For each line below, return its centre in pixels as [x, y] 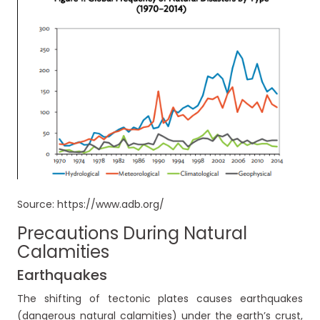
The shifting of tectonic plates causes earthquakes [160, 299]
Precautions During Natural [132, 234]
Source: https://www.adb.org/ [91, 205]
